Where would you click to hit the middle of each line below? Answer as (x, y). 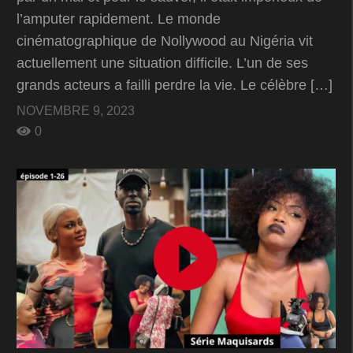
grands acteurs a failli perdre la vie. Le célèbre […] (175, 85)
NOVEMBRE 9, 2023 (76, 111)
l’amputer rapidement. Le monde (119, 19)
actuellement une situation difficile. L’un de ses (162, 63)
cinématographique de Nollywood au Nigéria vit (165, 41)
